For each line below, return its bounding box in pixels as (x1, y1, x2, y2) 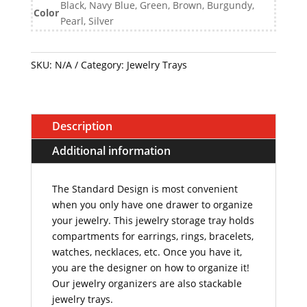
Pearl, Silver (60, 14, 114, 27)
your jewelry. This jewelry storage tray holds (51, 214, 254, 227)
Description (51, 119, 112, 134)
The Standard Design (51, 182, 149, 195)
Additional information (51, 143, 171, 158)
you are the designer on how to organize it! (51, 261, 249, 274)
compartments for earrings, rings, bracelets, (51, 230, 254, 243)
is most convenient (151, 182, 238, 195)
